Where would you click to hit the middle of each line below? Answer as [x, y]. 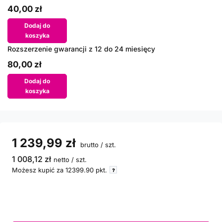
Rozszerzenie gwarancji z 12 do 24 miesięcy [81, 49]
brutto [88, 145]
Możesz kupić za [39, 170]
